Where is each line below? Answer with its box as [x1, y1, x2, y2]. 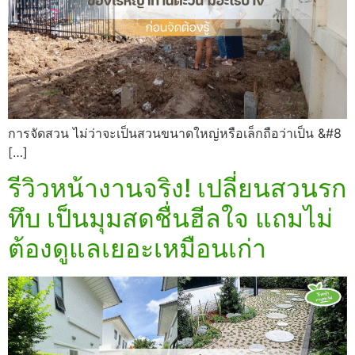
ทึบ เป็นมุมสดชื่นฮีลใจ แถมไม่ [8, 202, 333, 234]
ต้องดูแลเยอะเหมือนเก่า [8, 232, 266, 264]
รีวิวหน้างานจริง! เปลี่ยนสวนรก [8, 172, 346, 204]
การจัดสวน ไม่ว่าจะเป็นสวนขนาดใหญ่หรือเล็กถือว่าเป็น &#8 [8, 125, 342, 142]
